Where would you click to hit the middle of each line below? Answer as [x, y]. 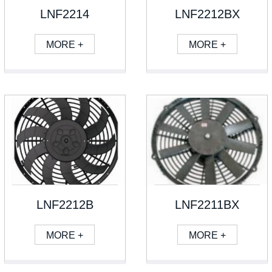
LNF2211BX [207, 205]
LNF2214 [65, 14]
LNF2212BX [207, 14]
